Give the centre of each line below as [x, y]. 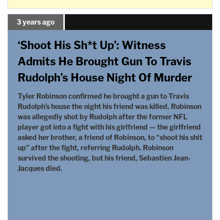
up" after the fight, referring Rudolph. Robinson [96, 147]
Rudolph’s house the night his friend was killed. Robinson [110, 106]
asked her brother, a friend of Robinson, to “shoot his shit [110, 137]
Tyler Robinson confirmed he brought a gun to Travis [103, 96]
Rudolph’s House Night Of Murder [105, 77]
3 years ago [36, 22]
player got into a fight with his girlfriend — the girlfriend [109, 127]
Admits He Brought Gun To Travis [105, 61]
